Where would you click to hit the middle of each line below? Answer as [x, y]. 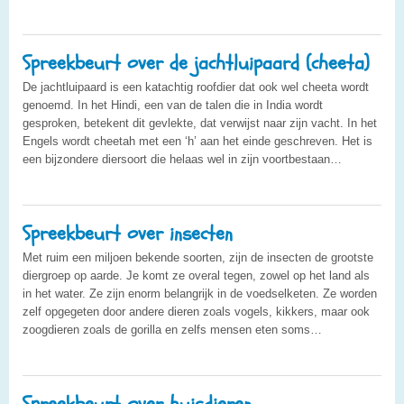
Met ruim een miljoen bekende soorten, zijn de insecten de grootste [198, 257]
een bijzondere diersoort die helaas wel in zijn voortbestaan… [182, 159]
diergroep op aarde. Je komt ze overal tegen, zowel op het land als [196, 275]
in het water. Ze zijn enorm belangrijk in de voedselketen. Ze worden [200, 293]
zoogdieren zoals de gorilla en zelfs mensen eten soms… [172, 329]
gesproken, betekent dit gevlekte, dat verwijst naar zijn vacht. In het [200, 123]
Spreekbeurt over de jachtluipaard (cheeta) [196, 63]
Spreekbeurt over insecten [128, 233]
